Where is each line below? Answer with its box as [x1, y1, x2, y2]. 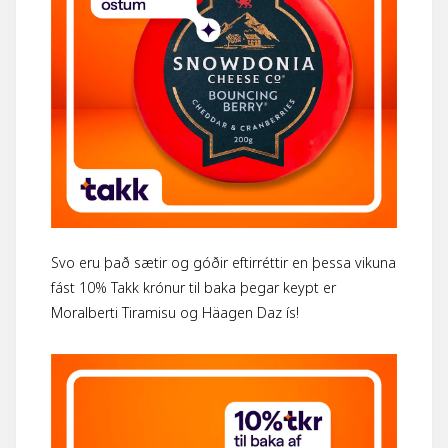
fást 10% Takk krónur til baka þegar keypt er [50, 278, 336, 299]
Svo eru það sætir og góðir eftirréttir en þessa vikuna [50, 253, 396, 274]
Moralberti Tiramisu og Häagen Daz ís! [50, 303, 299, 324]
